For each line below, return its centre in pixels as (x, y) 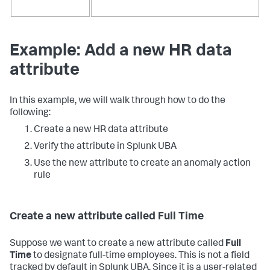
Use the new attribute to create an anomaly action (142, 164)
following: (30, 113)
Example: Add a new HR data (121, 52)
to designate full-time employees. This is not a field (140, 256)
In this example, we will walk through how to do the (118, 101)
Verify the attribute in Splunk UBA (105, 147)
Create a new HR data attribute (101, 130)
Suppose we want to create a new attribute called (118, 244)
